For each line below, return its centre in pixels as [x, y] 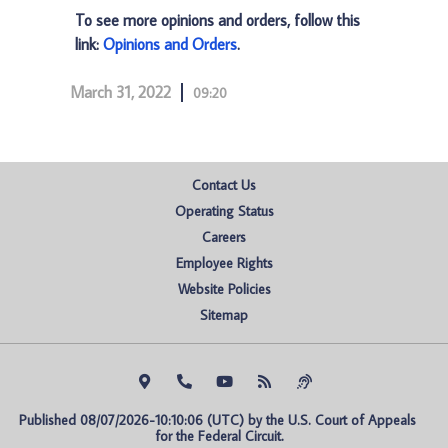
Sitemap [224, 315]
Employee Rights [224, 263]
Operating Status [224, 211]
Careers [224, 237]
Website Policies [224, 289]
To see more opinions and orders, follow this [217, 20]
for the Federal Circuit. [219, 436]
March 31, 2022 [120, 92]
